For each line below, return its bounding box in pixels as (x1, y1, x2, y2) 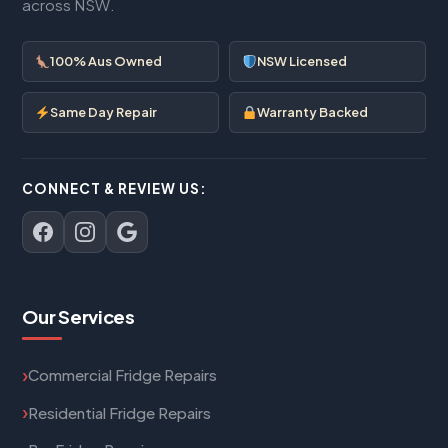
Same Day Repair (49, 104, 157, 121)
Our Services (22, 305, 135, 329)
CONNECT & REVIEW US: (22, 180, 208, 198)
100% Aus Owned (49, 53, 162, 70)
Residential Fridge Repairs (28, 402, 212, 422)
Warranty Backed (256, 104, 368, 121)
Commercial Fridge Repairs (28, 365, 218, 385)
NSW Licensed (256, 53, 347, 70)
